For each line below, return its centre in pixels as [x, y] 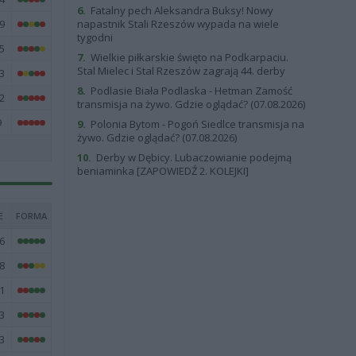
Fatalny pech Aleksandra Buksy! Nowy [180, 10]
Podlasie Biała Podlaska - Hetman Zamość [190, 91]
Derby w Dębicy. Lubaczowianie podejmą [192, 157]
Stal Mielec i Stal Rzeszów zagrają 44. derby [181, 71]
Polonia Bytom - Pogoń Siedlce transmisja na [196, 124]
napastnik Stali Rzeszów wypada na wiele [178, 24]
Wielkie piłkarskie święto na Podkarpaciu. [188, 57]
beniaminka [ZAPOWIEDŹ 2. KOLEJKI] [163, 171]
